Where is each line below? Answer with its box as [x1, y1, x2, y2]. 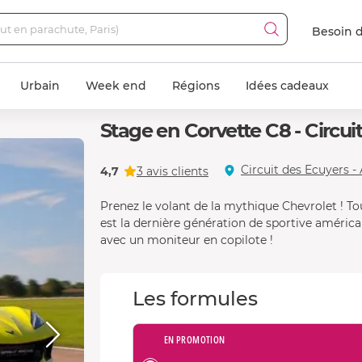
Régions [172, 78, 220, 93]
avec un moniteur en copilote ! [100, 233, 273, 247]
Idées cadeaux [246, 78, 329, 93]
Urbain [20, 78, 60, 93]
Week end [86, 78, 146, 93]
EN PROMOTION [164, 333, 225, 347]
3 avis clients [137, 163, 208, 179]
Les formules [133, 287, 258, 310]
